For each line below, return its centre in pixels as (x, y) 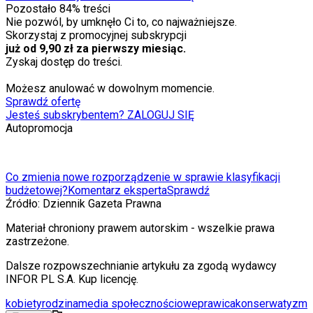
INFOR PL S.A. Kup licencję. (72, 279)
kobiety (24, 304)
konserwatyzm (271, 304)
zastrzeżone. (37, 242)
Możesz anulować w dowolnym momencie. (110, 89)
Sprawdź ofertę (43, 102)
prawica (217, 304)
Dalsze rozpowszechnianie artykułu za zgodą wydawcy (141, 266)
